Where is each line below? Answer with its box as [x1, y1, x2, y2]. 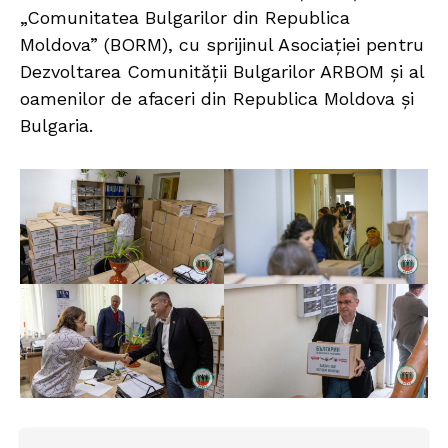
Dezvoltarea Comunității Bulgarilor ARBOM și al [20, 60, 424, 82]
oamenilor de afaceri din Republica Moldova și [20, 87, 414, 109]
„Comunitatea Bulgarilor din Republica [20, 6, 350, 28]
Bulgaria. [20, 114, 93, 136]
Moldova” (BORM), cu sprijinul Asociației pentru [20, 33, 424, 55]
